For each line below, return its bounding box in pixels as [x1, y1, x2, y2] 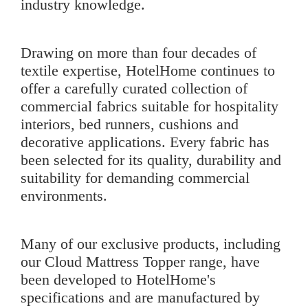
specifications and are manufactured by [21, 289, 260, 307]
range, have [185, 253, 260, 271]
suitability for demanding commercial [21, 169, 250, 187]
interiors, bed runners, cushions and [21, 115, 239, 133]
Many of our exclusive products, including [21, 235, 280, 253]
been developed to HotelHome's [21, 271, 216, 289]
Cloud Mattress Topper [45, 253, 185, 271]
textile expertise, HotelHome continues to [21, 62, 275, 80]
